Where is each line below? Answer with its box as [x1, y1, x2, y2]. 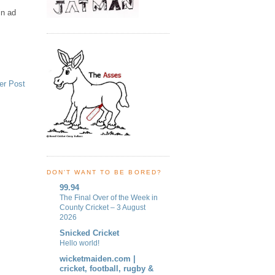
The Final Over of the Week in [60, 193, 158, 202]
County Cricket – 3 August [60, 203, 145, 212]
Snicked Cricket [60, 228, 119, 238]
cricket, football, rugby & [60, 264, 153, 274]
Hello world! [60, 239, 99, 248]
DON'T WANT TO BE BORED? [47, 169, 162, 176]
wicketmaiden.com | [60, 254, 136, 264]
